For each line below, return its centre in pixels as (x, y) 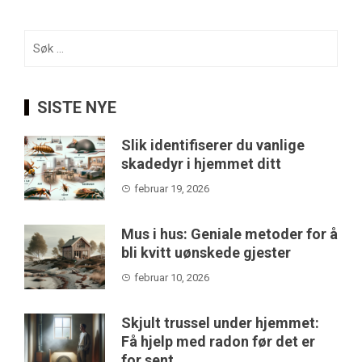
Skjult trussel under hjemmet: (220, 322)
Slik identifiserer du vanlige (213, 145)
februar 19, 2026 (172, 188)
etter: (37, 58)
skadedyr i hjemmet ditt (201, 163)
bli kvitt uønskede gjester (206, 252)
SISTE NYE (77, 107)
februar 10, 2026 (172, 277)
